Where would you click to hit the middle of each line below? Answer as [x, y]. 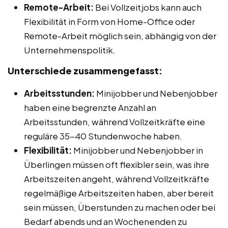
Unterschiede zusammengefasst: [85, 70]
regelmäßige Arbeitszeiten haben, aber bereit [119, 193]
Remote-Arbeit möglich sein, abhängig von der [120, 35]
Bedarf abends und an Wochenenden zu [105, 221]
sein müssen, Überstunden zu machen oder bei [120, 207]
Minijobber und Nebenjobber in [137, 150]
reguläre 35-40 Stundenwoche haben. [103, 136]
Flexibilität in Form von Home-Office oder [109, 21]
